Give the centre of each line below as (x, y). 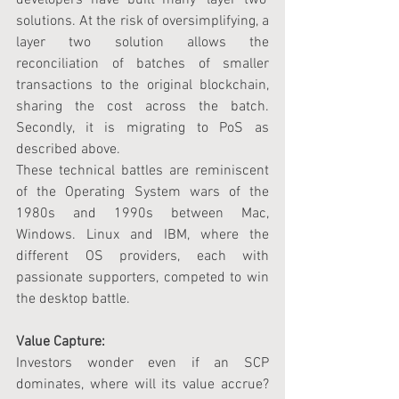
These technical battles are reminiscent (142, 171)
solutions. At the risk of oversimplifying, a (142, 21)
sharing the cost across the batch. (142, 106)
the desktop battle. (73, 299)
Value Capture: (61, 342)
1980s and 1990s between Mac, (142, 213)
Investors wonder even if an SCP (142, 363)
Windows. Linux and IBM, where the (142, 235)
